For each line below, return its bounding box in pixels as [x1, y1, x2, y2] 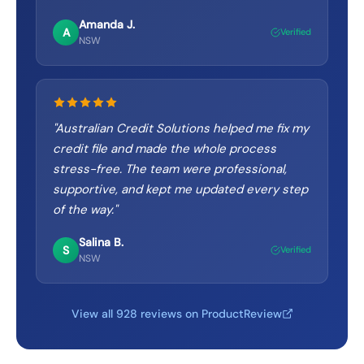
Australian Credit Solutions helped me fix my [55, 120, 309, 136]
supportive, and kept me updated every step [53, 181, 308, 197]
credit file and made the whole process [53, 141, 276, 157]
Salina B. [79, 235, 123, 249]
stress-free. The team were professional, [53, 161, 287, 177]
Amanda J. [79, 17, 135, 32]
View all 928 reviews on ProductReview [71, 306, 282, 321]
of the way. [53, 201, 114, 218]
